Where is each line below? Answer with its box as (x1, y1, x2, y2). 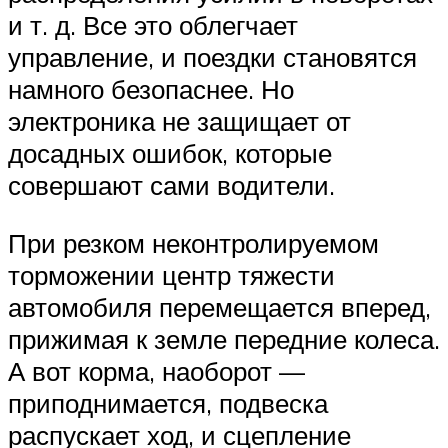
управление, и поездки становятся (8, 41, 417, 73)
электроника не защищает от (8, 105, 351, 137)
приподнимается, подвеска (8, 386, 328, 419)
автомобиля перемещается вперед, (8, 290, 431, 323)
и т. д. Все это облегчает (8, 9, 298, 41)
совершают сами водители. (8, 169, 335, 201)
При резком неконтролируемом (8, 226, 379, 259)
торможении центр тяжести (8, 258, 335, 291)
